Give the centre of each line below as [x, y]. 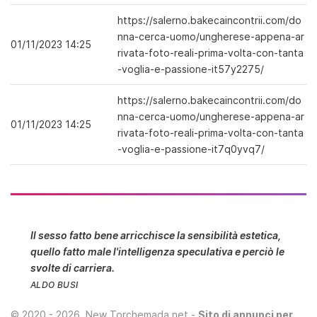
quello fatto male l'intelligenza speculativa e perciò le [157, 252]
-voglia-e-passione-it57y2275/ [191, 69]
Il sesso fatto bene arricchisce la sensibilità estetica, [156, 235]
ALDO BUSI [54, 285]
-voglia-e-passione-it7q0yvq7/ [191, 149]
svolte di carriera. [73, 268]
